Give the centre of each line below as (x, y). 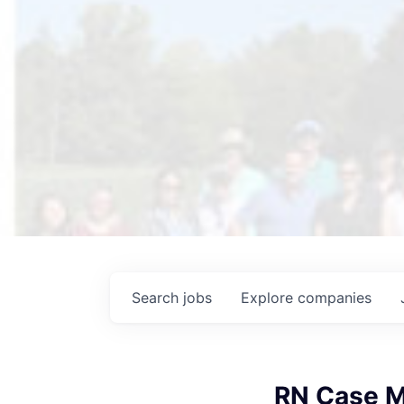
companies (335, 297)
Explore (269, 297)
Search (157, 297)
